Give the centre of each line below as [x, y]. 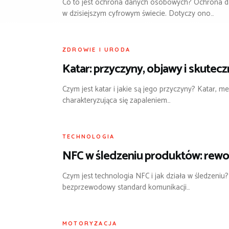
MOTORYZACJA [90, 223]
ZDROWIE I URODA [96, 50]
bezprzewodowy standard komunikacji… [126, 187]
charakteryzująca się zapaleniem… [117, 100]
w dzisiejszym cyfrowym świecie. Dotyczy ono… [138, 14]
